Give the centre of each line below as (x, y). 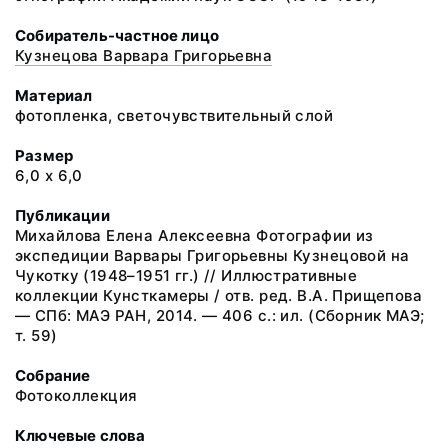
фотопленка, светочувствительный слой (174, 115)
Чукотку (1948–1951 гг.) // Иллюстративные (186, 275)
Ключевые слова (80, 435)
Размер (44, 155)
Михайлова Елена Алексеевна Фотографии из (194, 235)
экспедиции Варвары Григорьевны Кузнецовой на (212, 255)
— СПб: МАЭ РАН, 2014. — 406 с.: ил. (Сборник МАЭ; (220, 315)
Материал (54, 95)
